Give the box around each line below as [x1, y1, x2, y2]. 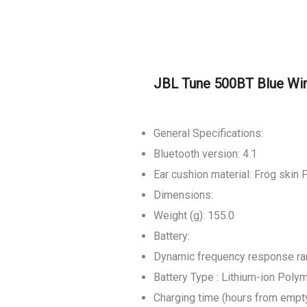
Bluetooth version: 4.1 [153, 147, 257, 160]
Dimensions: [153, 188, 213, 201]
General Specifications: [153, 127, 263, 140]
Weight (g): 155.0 [153, 209, 234, 222]
